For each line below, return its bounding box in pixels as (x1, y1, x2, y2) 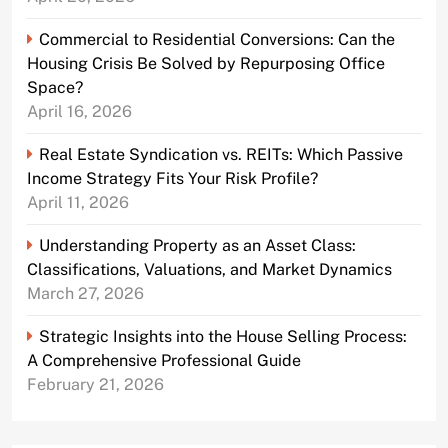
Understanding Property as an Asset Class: (39, 236, 356, 256)
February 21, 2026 (27, 375, 164, 395)
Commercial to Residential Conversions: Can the (39, 30, 395, 50)
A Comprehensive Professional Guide (27, 351, 301, 371)
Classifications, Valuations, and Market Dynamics (27, 260, 392, 280)
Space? (27, 78, 83, 98)
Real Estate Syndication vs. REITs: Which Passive (39, 145, 403, 165)
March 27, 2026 (27, 284, 144, 304)
